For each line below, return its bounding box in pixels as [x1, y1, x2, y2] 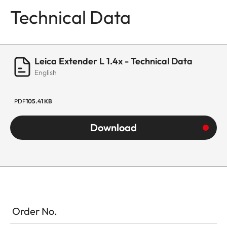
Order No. [12, 204, 57, 217]
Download [90, 121, 137, 134]
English [34, 67, 57, 77]
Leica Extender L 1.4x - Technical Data [34, 55, 193, 67]
